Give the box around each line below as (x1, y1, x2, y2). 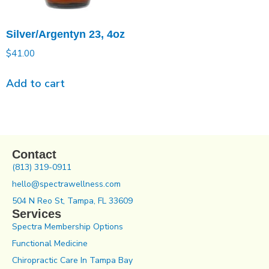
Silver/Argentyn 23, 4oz (6, 28, 125, 41)
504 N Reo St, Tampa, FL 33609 (12, 195, 133, 207)
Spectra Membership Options (12, 220, 123, 232)
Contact (12, 147, 56, 161)
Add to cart (6, 76, 65, 91)
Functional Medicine (12, 237, 88, 249)
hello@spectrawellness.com (12, 178, 121, 190)
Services (12, 207, 61, 220)
